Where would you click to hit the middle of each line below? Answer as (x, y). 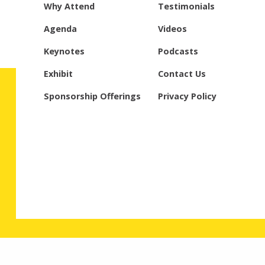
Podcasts (178, 51)
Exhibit (58, 74)
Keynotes (64, 51)
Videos (172, 29)
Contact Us (182, 74)
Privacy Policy (187, 96)
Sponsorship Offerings (92, 96)
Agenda (60, 29)
